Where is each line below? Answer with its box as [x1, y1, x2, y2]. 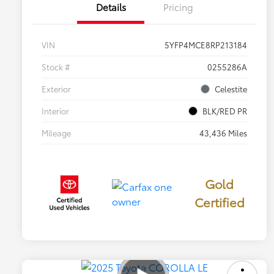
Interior [42, 105, 69, 116]
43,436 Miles [199, 127, 247, 138]
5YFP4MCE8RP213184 [165, 39, 247, 50]
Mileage [42, 127, 71, 138]
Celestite [215, 83, 247, 94]
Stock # [42, 61, 70, 72]
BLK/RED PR [202, 105, 247, 116]
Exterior [42, 83, 71, 94]
